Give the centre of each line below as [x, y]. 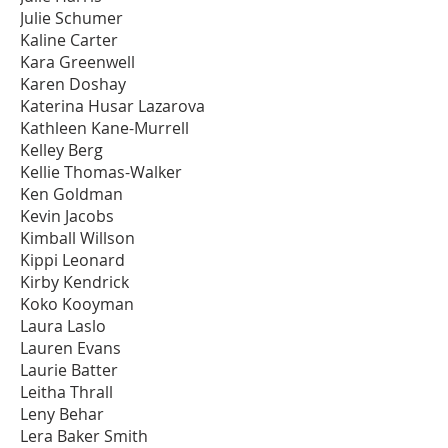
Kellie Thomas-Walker [101, 171]
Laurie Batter [69, 369]
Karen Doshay [73, 83]
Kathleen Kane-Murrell [104, 127]
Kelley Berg [61, 149]
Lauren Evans [70, 347]
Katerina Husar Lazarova [112, 105]
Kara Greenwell [77, 61]
